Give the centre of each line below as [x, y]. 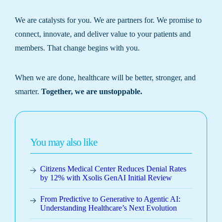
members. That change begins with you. [77, 48]
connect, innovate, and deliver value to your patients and [103, 34]
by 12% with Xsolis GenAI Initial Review [106, 177]
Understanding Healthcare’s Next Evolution [109, 208]
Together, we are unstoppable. [92, 91]
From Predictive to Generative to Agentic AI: [110, 199]
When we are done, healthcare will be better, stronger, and [105, 77]
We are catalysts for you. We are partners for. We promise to [108, 20]
